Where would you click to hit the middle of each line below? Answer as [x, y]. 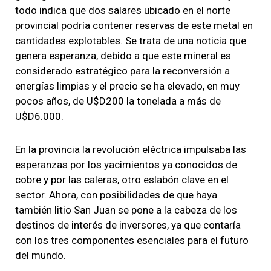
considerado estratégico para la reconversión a [122, 70]
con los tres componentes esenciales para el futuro [132, 240]
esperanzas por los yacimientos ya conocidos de [126, 164]
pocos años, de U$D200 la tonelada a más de [118, 101]
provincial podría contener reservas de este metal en [134, 25]
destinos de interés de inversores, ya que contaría [128, 225]
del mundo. [41, 255]
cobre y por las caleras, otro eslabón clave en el [122, 179]
